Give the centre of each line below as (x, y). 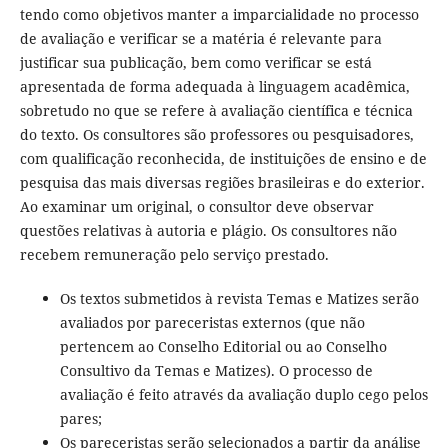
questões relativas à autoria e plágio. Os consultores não (208, 230)
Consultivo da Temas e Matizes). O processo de (216, 370)
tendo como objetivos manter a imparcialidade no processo (219, 14)
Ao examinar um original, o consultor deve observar (196, 206)
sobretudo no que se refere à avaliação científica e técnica (216, 110)
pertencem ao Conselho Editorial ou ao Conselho (223, 346)
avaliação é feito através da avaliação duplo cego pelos (243, 394)
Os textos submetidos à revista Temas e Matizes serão (239, 298)
